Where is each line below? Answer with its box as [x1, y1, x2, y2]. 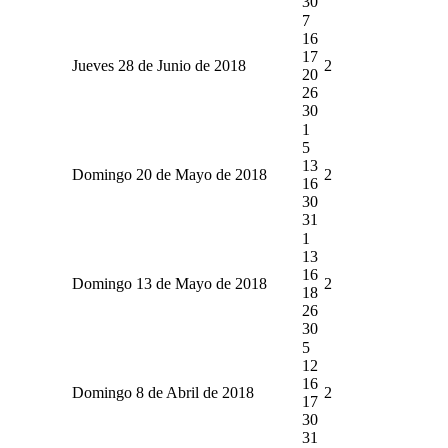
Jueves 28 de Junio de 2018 [71, 56, 246, 74]
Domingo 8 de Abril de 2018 [71, 383, 254, 401]
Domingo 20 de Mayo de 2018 [71, 165, 267, 183]
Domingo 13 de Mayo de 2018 [71, 274, 267, 292]
